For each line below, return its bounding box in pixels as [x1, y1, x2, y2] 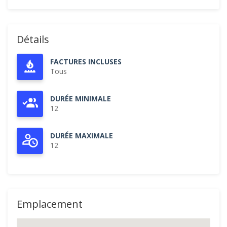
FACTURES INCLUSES [50, 57, 122, 66]
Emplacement [17, 197, 83, 211]
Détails [17, 32, 49, 46]
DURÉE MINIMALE [50, 94, 111, 103]
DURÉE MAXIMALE [50, 131, 113, 140]
